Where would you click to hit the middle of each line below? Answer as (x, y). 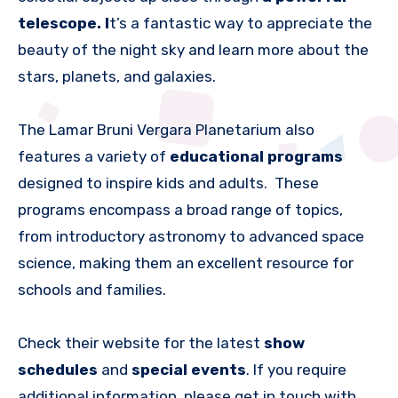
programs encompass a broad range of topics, (180, 210)
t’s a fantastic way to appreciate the (241, 24)
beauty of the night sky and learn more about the (193, 50)
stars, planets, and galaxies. (117, 77)
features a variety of (94, 157)
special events (189, 370)
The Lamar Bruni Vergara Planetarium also (166, 130)
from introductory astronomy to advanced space (191, 237)
